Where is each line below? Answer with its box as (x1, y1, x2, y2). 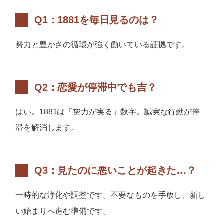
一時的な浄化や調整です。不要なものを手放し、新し (15, 191, 206, 200)
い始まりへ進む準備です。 (15, 207, 111, 216)
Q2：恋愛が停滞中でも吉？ (34, 82, 157, 93)
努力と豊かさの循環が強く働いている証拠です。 (15, 40, 190, 49)
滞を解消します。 (15, 123, 79, 132)
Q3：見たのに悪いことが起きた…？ (34, 165, 196, 176)
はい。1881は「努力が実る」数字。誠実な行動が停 (15, 108, 200, 116)
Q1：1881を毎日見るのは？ (34, 14, 159, 26)
